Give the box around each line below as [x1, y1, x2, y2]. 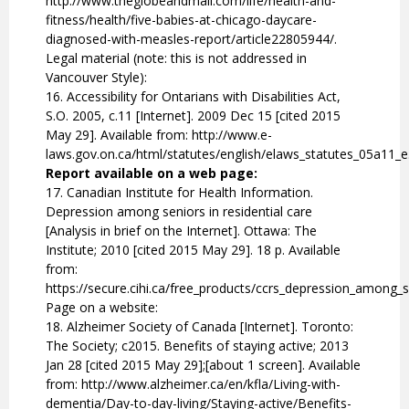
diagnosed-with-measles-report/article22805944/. [46, 30, 337, 48]
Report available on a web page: [46, 164, 257, 183]
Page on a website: [46, 299, 158, 317]
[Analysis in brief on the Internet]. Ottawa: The [46, 222, 317, 240]
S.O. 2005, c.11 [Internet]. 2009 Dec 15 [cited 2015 [46, 107, 341, 125]
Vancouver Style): [46, 68, 147, 87]
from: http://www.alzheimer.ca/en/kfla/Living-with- [46, 375, 341, 393]
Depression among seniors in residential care [46, 203, 312, 221]
